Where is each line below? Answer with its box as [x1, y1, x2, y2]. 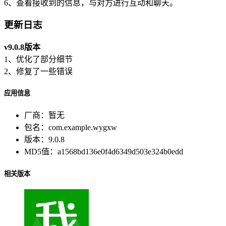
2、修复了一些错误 [4, 67, 73, 76]
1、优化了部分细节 [4, 55, 73, 64]
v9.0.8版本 [4, 43, 40, 52]
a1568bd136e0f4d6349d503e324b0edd [58, 147, 183, 156]
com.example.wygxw [48, 123, 117, 132]
